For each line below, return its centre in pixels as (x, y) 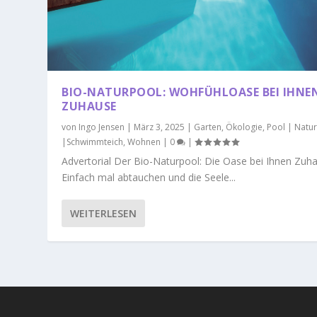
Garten (208, 127)
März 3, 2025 (160, 127)
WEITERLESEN (104, 214)
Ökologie (244, 127)
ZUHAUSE (89, 106)
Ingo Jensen (102, 127)
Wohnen (144, 142)
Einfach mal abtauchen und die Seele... (149, 178)
